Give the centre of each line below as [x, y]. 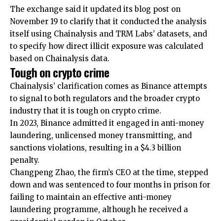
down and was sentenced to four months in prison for [110, 184]
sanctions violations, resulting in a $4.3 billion [95, 147]
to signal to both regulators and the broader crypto [105, 98]
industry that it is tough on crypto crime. [86, 110]
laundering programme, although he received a [99, 209]
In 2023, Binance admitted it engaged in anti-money [107, 123]
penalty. [25, 160]
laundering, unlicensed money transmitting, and [101, 135]
